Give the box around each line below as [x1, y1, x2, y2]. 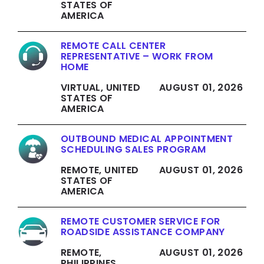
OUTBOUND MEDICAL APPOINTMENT [61, 132, 233, 146]
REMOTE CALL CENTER [61, 39, 166, 53]
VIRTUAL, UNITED [61, 81, 141, 95]
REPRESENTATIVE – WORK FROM [61, 49, 213, 64]
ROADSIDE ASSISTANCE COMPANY [61, 225, 225, 239]
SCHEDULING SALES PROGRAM [61, 143, 206, 157]
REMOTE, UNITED [61, 163, 139, 177]
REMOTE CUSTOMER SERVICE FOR [61, 214, 220, 229]
